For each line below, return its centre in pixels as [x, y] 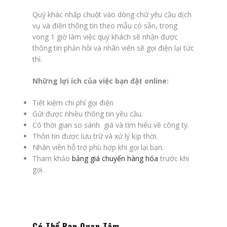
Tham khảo [52, 158]
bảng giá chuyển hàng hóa [115, 158]
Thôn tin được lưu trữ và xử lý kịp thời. [95, 136]
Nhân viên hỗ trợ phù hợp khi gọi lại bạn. [98, 147]
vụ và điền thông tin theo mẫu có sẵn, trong [105, 25]
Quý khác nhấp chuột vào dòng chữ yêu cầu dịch [112, 14]
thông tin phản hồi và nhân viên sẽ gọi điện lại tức [113, 48]
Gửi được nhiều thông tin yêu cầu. [88, 113]
